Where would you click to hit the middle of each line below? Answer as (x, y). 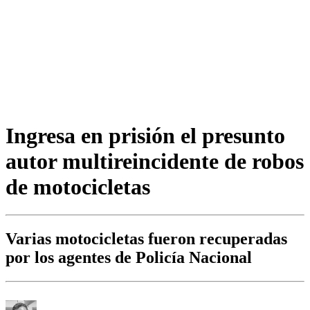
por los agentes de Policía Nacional (129, 258)
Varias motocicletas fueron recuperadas (146, 239)
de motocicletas (78, 186)
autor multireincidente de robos (155, 161)
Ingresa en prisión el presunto (145, 135)
